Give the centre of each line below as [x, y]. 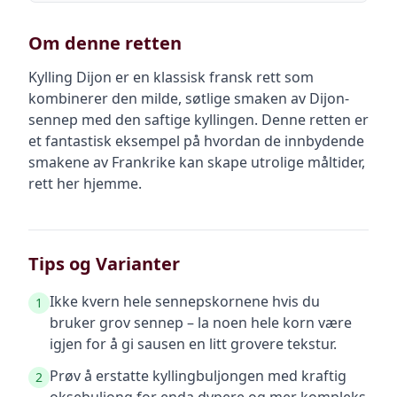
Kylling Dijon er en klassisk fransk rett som [171, 77]
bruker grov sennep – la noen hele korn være [201, 323]
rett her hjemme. [85, 183]
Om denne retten [105, 43]
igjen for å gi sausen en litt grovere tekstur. [193, 344]
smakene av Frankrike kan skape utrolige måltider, [197, 162]
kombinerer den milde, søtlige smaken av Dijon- [189, 98]
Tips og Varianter [104, 264]
